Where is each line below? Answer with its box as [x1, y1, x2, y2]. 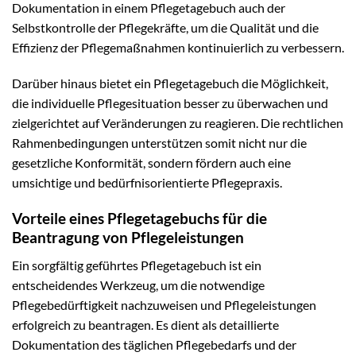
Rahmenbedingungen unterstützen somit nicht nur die [12, 135, 307, 151]
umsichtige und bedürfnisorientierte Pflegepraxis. [12, 175, 282, 191]
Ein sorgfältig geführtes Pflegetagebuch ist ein [12, 257, 261, 273]
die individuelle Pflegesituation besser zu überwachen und [12, 95, 328, 111]
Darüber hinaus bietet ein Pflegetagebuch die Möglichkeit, [12, 75, 328, 91]
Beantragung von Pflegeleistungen [12, 228, 244, 247]
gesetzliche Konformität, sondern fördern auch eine [12, 155, 291, 171]
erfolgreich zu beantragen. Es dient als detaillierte [12, 316, 279, 332]
